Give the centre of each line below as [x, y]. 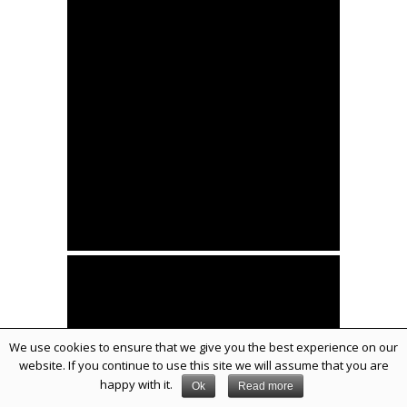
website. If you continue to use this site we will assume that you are [203, 365]
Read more [266, 386]
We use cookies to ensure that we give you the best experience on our [203, 347]
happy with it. [137, 385]
